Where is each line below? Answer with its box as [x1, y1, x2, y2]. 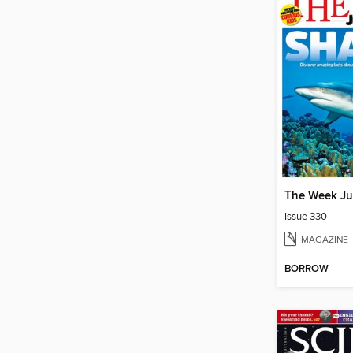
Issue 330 [284, 210, 327, 224]
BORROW [284, 262, 329, 277]
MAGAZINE [301, 234, 348, 247]
